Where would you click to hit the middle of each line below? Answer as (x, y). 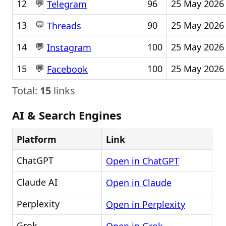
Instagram (69, 48)
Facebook (67, 69)
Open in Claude (139, 183)
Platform (37, 139)
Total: (26, 91)
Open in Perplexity (146, 205)
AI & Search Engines (67, 115)
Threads (64, 26)
